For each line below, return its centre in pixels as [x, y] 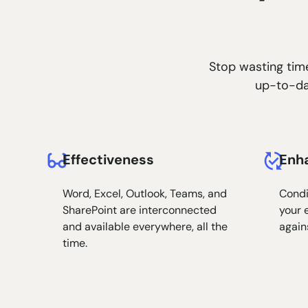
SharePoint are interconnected [140, 210]
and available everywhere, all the [145, 227]
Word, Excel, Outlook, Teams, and [145, 194]
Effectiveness [109, 159]
